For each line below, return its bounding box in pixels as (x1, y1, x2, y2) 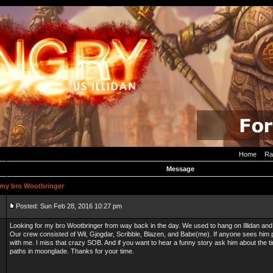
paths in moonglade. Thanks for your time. (10, 247, 134, 255)
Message (166, 165, 194, 172)
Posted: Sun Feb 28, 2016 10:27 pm (16, 202, 122, 210)
